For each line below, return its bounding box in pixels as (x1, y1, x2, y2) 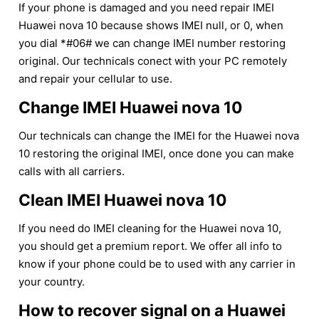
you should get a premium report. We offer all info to (19, 239, 282, 253)
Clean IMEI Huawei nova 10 (19, 189, 226, 209)
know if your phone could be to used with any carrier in (19, 256, 296, 271)
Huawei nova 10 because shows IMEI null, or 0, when (19, 18, 283, 32)
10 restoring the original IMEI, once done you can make (19, 146, 294, 160)
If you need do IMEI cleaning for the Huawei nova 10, (19, 221, 281, 235)
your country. (19, 274, 85, 288)
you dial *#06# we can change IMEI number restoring (19, 36, 286, 50)
